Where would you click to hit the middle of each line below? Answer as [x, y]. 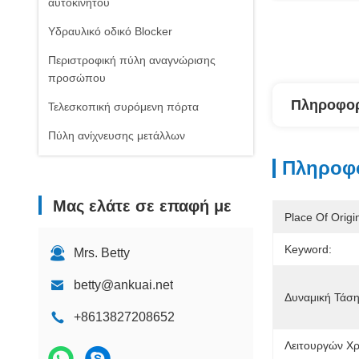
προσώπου [77, 78]
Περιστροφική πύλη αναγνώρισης [132, 60]
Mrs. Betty [102, 253]
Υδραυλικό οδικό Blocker [110, 31]
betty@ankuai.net [123, 285]
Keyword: [308, 249]
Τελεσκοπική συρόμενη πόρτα [123, 107]
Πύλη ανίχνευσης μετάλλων [117, 135]
